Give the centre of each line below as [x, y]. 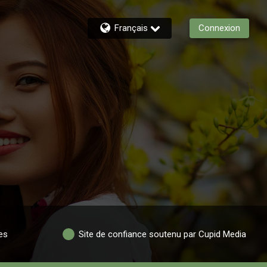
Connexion [219, 28]
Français [131, 28]
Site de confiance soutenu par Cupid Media [163, 234]
